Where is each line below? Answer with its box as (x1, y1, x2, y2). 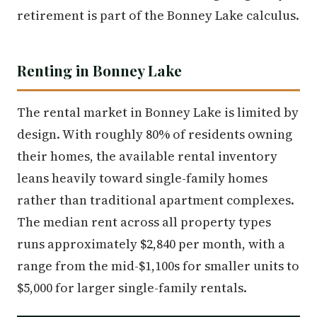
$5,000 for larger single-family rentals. (17, 279, 247, 296)
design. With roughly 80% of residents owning (17, 125, 292, 143)
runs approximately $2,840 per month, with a (17, 235, 285, 253)
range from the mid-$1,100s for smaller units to (17, 257, 299, 275)
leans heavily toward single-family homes (17, 169, 267, 187)
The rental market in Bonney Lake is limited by (17, 103, 299, 121)
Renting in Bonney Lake (17, 60, 182, 80)
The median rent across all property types (17, 213, 271, 231)
